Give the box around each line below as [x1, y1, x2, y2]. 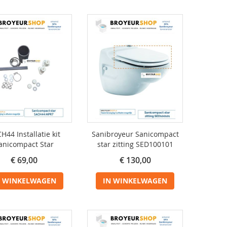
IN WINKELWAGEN [103, 176, 167, 185]
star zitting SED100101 [97, 139, 173, 149]
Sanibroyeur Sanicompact [91, 129, 179, 139]
